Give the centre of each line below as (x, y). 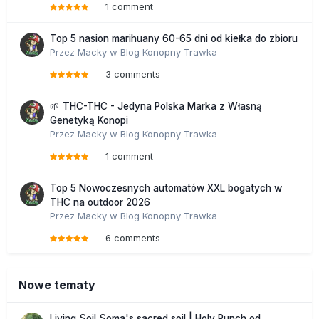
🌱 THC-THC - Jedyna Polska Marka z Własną (156, 106)
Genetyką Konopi (89, 120)
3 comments (133, 74)
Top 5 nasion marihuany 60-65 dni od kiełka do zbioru (174, 38)
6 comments (133, 237)
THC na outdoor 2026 (100, 202)
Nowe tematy (57, 284)
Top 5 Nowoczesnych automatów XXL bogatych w (166, 188)
